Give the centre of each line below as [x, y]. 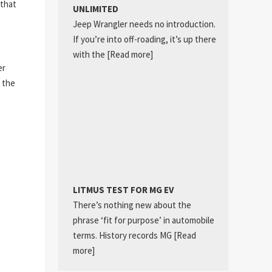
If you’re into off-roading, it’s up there [144, 39]
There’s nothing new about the [132, 205]
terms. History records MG [123, 236]
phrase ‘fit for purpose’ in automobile [143, 220]
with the [90, 54]
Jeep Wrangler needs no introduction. [144, 24]
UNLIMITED [95, 8]
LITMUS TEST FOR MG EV [123, 190]
